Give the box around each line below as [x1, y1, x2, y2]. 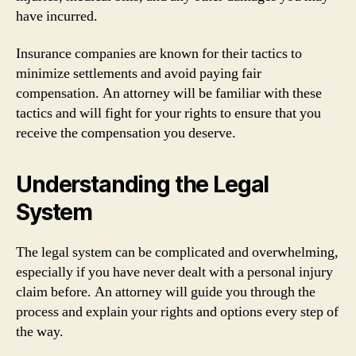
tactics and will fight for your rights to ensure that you [16, 104, 321, 122]
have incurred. [16, 6, 98, 25]
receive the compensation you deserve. [16, 124, 236, 142]
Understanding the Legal [16, 171, 269, 198]
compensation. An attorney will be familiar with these [16, 84, 322, 103]
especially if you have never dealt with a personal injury [16, 263, 333, 281]
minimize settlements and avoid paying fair [16, 64, 261, 83]
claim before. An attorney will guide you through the [16, 283, 315, 301]
